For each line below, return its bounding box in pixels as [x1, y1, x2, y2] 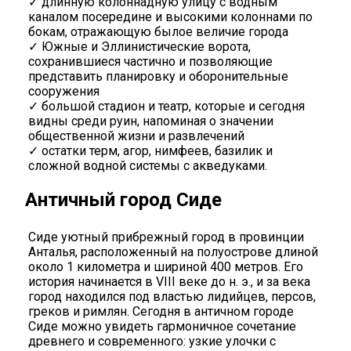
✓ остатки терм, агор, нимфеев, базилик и [28, 143, 273, 159]
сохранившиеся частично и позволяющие [28, 54, 273, 70]
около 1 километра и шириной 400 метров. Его [28, 259, 303, 275]
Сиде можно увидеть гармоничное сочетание [28, 319, 296, 335]
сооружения [28, 84, 100, 100]
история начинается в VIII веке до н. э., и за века [28, 274, 310, 290]
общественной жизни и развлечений [28, 128, 244, 144]
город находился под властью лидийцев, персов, [28, 289, 316, 305]
